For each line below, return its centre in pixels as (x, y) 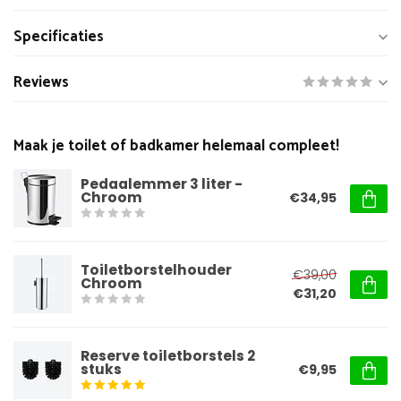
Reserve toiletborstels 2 (168, 356)
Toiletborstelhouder (156, 270)
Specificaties (59, 37)
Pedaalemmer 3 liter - (162, 184)
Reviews (41, 83)
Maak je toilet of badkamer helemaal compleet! (176, 146)
